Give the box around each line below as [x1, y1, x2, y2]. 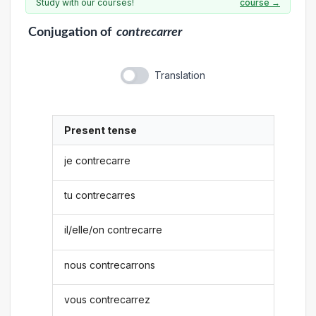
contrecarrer [116, 26, 182, 38]
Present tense [64, 124, 138, 137]
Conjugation [28, 26, 97, 38]
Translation [154, 69, 205, 81]
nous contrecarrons [64, 258, 156, 271]
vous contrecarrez [64, 293, 151, 306]
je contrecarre [64, 154, 131, 166]
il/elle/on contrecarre [64, 224, 163, 236]
